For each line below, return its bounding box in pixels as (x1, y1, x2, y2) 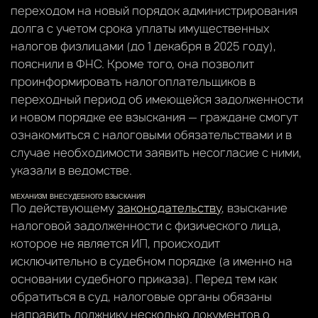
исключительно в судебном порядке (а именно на (11, 253, 292, 269)
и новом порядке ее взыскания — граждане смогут (11, 109, 298, 125)
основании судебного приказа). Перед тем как (11, 270, 277, 287)
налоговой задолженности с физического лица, (11, 217, 281, 234)
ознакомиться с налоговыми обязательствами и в (11, 126, 292, 143)
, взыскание (221, 199, 287, 216)
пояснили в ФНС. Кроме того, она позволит (11, 55, 254, 72)
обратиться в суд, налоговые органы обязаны (11, 288, 272, 305)
